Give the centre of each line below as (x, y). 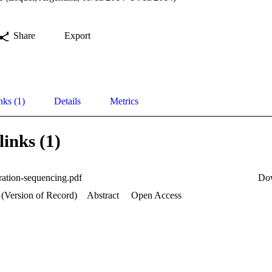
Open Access (155, 195)
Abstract (103, 195)
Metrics (124, 101)
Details (67, 101)
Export (77, 35)
